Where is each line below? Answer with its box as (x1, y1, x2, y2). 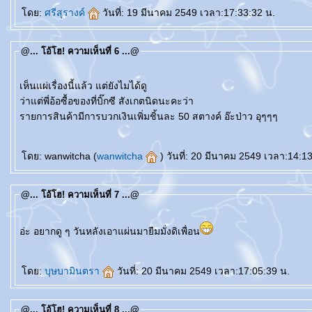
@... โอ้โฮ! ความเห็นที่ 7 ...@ (21, 189, 139, 200)
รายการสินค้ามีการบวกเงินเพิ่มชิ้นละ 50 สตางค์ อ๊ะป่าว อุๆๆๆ (19, 111, 278, 122)
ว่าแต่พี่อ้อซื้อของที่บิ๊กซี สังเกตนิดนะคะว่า (19, 95, 194, 107)
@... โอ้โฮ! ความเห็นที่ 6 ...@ (21, 46, 139, 56)
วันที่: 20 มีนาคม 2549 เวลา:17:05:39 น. (117, 265, 290, 276)
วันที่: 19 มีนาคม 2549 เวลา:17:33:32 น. (102, 7, 275, 18)
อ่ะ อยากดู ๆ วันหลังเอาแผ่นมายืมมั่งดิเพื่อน (19, 226, 200, 237)
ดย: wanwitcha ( (22, 150, 97, 162)
